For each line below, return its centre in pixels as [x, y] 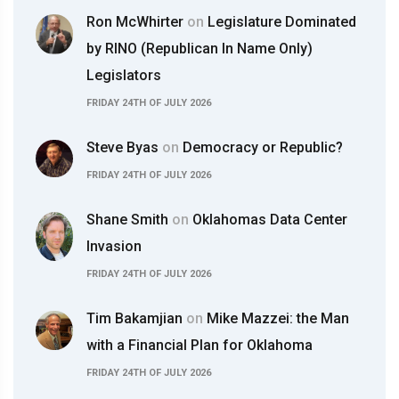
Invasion [114, 246]
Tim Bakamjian [136, 318]
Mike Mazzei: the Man [276, 318]
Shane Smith [129, 220]
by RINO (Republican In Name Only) [199, 49]
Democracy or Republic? [261, 147]
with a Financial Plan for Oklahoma [199, 345]
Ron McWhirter [137, 22]
